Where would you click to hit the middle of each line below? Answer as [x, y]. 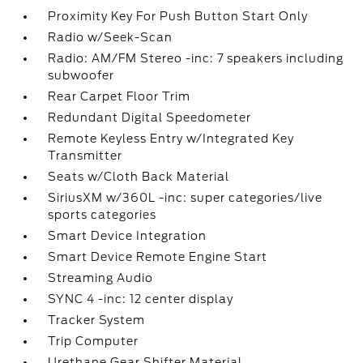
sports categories [102, 215]
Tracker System [97, 320]
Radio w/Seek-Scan [111, 37]
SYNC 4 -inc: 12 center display [141, 299]
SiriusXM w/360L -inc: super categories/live [186, 198]
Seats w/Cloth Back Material [139, 177]
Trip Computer [94, 341]
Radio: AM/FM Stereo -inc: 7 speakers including [196, 58]
